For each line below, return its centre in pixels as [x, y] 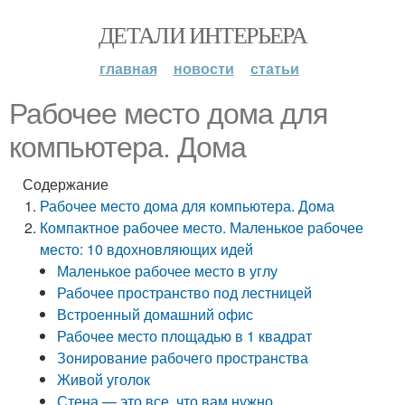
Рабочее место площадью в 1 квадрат [185, 336]
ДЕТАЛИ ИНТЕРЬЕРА [202, 34]
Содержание [66, 184]
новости [203, 68]
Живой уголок [104, 379]
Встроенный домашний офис [155, 314]
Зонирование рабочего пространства [183, 358]
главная [128, 68]
